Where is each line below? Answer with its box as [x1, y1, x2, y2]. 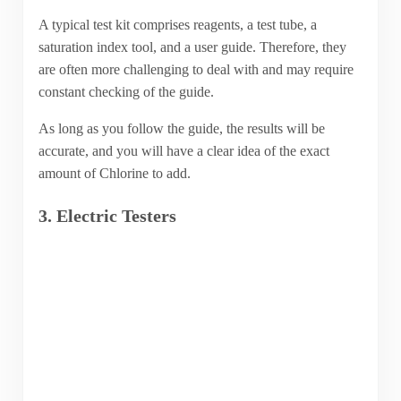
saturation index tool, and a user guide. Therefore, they [38, 39, 346, 55]
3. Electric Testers [38, 206, 176, 226]
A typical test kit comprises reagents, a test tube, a [38, 17, 317, 33]
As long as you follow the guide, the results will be [38, 121, 325, 137]
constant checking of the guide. [38, 84, 214, 100]
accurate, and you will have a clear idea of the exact [38, 143, 329, 159]
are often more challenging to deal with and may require [38, 62, 354, 78]
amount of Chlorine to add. [38, 166, 191, 182]
